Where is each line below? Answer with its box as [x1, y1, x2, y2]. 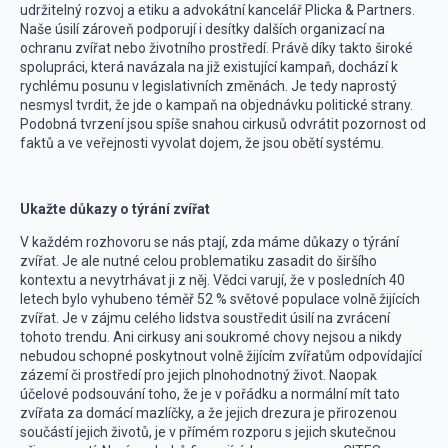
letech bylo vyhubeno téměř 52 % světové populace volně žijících [20, 291, 420, 307]
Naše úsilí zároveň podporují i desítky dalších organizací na [20, 21, 385, 37]
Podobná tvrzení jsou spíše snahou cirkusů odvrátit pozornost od [20, 116, 426, 132]
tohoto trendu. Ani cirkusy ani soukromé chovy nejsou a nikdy [20, 329, 402, 345]
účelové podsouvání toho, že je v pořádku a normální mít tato [20, 386, 400, 402]
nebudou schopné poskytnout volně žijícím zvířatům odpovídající [20, 348, 422, 364]
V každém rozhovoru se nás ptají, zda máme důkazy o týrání [20, 234, 399, 250]
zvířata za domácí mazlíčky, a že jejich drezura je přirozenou [20, 405, 397, 421]
